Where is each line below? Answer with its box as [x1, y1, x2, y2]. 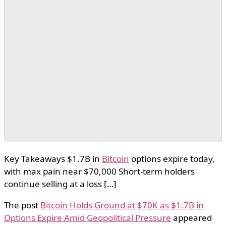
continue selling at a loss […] [4, 178, 117, 190]
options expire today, [129, 153, 215, 165]
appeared [171, 212, 212, 224]
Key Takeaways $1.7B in [4, 153, 102, 165]
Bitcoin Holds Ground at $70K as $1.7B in [40, 199, 204, 211]
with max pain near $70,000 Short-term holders [4, 165, 195, 178]
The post [4, 199, 40, 211]
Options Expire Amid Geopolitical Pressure [4, 212, 171, 224]
